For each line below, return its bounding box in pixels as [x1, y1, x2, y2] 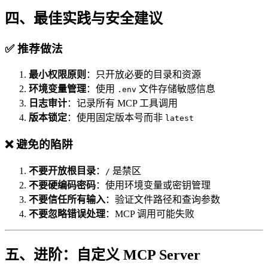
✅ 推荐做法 [5, 42, 63, 55]
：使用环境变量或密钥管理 [96, 179, 211, 190]
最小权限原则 [29, 69, 86, 80]
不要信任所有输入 [29, 194, 105, 205]
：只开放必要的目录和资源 [86, 69, 201, 80]
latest [165, 114, 194, 123]
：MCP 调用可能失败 [105, 208, 194, 219]
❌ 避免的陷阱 [5, 138, 73, 151]
